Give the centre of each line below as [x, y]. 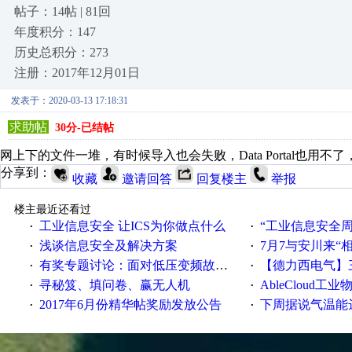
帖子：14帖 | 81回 [62, 11]
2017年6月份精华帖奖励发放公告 [130, 304]
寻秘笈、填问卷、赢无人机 [114, 285]
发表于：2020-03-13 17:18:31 [70, 101]
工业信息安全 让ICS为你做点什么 [132, 226]
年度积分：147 [55, 32]
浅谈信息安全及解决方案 [108, 246]
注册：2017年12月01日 [77, 73]
